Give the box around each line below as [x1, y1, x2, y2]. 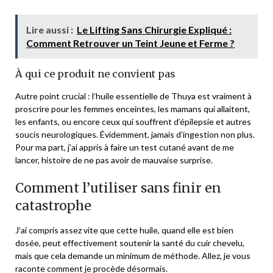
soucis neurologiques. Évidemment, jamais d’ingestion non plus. [15, 129, 255, 140]
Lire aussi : [26, 23, 73, 35]
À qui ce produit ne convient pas [15, 67, 175, 80]
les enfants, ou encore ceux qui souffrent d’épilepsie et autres [15, 116, 251, 127]
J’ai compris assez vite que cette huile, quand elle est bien [15, 224, 233, 235]
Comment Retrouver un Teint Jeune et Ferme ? [26, 37, 235, 49]
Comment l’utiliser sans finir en [15, 179, 221, 196]
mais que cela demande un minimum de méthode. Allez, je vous [15, 250, 250, 261]
